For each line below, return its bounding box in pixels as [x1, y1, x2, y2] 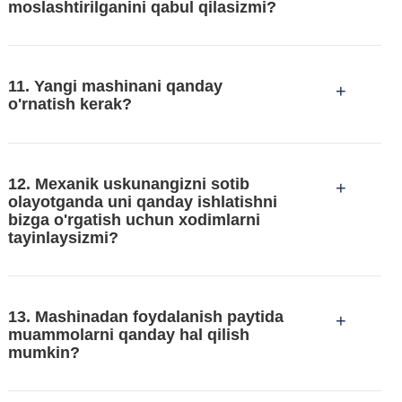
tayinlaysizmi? [7, 228, 118, 247]
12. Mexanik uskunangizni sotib [7, 174, 249, 193]
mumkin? [7, 343, 80, 362]
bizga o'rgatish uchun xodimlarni [7, 210, 260, 229]
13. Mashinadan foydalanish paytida [7, 307, 284, 326]
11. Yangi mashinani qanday [7, 77, 223, 96]
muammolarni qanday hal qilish [7, 325, 249, 344]
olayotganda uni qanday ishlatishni [7, 192, 277, 211]
